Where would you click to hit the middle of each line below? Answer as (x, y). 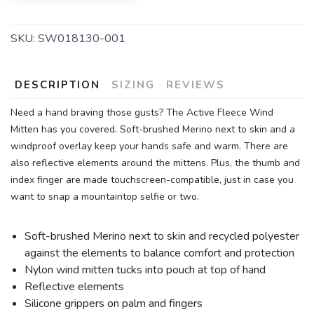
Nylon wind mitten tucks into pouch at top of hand (145, 270)
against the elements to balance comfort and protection (159, 253)
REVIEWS (196, 85)
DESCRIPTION (57, 85)
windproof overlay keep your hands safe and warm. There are (149, 146)
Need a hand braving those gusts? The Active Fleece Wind (142, 112)
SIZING (133, 85)
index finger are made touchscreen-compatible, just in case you (152, 180)
